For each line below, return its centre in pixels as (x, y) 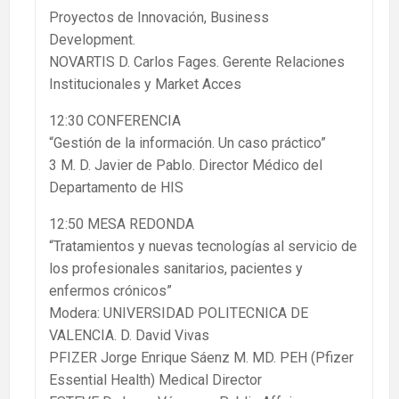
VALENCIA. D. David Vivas (129, 336)
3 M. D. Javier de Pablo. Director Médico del (186, 166)
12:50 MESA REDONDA (122, 224)
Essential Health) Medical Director (155, 380)
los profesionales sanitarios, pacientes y (176, 269)
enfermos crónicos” (110, 291)
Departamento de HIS (116, 188)
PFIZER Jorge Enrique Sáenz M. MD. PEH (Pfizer (201, 358)
